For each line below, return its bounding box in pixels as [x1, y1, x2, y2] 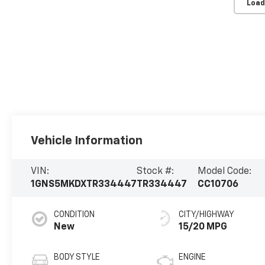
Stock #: [137, 166, 174, 176]
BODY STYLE [54, 253, 101, 261]
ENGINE [179, 253, 206, 261]
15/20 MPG [179, 222, 228, 232]
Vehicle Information [31, 134, 143, 147]
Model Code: [197, 166, 251, 176]
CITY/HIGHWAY [179, 210, 235, 219]
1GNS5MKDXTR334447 [31, 179, 137, 189]
